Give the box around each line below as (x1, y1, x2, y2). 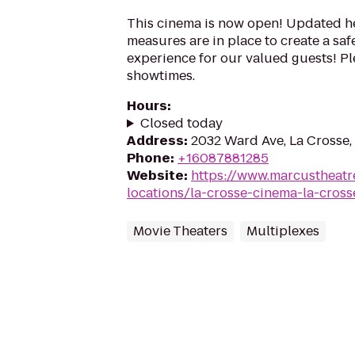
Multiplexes (246, 222, 319, 240)
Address (127, 132, 184, 150)
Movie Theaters (133, 222, 227, 240)
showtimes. (127, 67, 195, 85)
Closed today (139, 114, 223, 132)
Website (127, 166, 184, 185)
